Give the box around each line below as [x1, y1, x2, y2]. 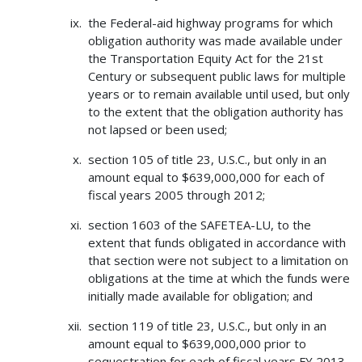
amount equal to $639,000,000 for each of [87, 169, 324, 186]
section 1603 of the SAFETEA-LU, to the [87, 217, 311, 234]
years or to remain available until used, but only [87, 86, 350, 103]
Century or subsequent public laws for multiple [87, 68, 346, 85]
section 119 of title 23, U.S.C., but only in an [87, 318, 326, 335]
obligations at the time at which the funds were [87, 270, 350, 287]
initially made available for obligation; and [87, 288, 313, 305]
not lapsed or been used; [87, 121, 227, 138]
